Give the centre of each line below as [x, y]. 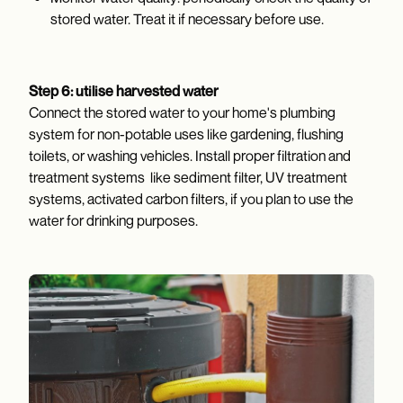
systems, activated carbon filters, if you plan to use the [191, 199]
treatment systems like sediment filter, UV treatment [188, 178]
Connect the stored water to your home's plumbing [182, 113]
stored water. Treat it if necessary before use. [187, 19]
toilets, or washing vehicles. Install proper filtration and [190, 156]
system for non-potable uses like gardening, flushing [186, 134]
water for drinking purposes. [113, 221]
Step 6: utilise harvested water [124, 91]
